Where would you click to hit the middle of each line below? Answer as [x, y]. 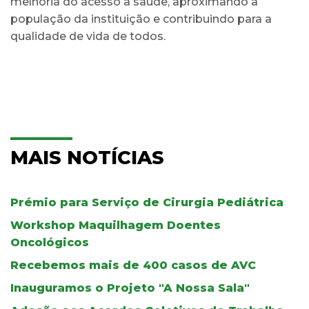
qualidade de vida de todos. [88, 36]
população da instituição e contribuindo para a [141, 19]
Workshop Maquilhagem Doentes [116, 225]
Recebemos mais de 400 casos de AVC [133, 265]
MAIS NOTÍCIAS [87, 157]
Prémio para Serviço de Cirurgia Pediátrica [147, 202]
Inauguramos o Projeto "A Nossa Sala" [130, 288]
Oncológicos [50, 242]
